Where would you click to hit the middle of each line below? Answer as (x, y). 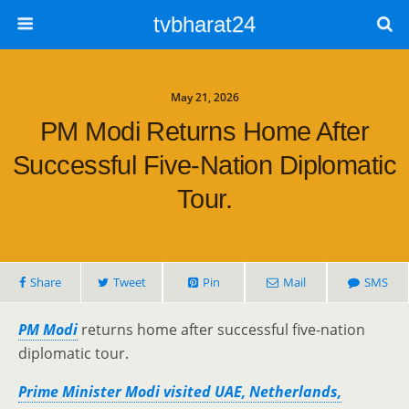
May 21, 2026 (204, 97)
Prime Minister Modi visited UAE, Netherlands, (180, 392)
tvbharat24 (204, 24)
